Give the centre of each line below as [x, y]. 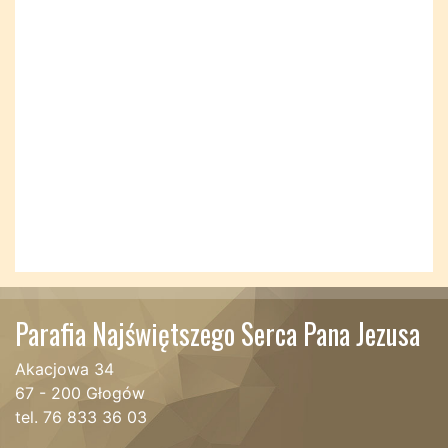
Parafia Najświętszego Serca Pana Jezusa [217, 333]
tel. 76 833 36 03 [81, 417]
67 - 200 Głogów [80, 393]
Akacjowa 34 [64, 369]
